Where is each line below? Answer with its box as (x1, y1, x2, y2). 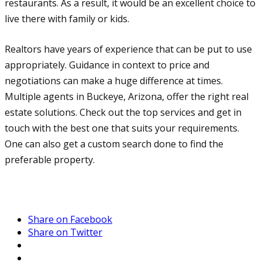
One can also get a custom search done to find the (5, 137, 223, 150)
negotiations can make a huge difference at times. (5, 74, 223, 87)
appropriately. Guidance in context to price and (5, 58, 209, 71)
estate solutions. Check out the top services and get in (5, 105, 242, 119)
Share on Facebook (28, 212, 112, 226)
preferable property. (5, 153, 97, 166)
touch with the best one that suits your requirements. (5, 121, 239, 135)
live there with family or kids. (5, 12, 129, 25)
